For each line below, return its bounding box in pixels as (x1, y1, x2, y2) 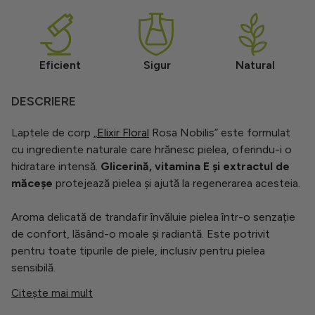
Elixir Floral (97, 125, 149, 139)
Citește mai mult (11, 286, 93, 300)
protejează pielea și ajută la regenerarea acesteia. (53, 176, 300, 190)
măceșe (11, 176, 53, 190)
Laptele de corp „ (11, 125, 97, 139)
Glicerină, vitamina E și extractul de (101, 159, 290, 173)
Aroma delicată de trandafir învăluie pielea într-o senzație (11, 210, 295, 224)
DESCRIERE (11, 93, 76, 108)
